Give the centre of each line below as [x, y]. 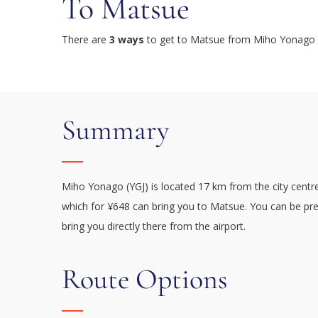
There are [86, 39]
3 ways [127, 39]
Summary [115, 130]
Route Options [145, 279]
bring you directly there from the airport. [154, 226]
